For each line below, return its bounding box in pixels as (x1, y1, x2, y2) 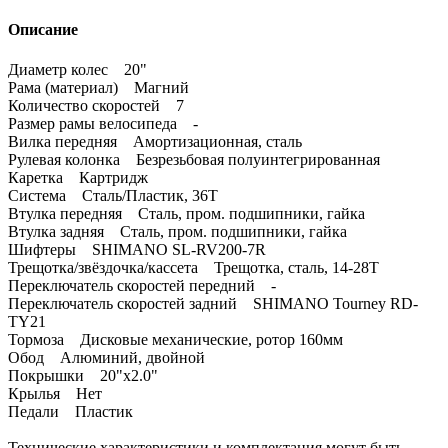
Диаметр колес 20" (8, 60, 147, 78)
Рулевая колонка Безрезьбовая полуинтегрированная (8, 150, 380, 168)
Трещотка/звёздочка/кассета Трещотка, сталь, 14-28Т (8, 258, 379, 276)
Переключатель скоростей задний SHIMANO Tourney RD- (8, 294, 418, 312)
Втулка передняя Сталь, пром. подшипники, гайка (8, 204, 365, 222)
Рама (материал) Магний (8, 78, 189, 96)
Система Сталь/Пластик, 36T (8, 186, 218, 204)
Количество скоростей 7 (8, 96, 184, 114)
